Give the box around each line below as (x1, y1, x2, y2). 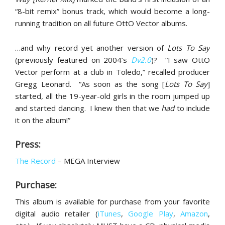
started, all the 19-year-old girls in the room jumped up (15, 91, 210, 101)
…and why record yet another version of (15, 43, 164, 53)
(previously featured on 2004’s (15, 55, 131, 65)
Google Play (128, 208, 173, 218)
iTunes (97, 208, 121, 218)
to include (174, 103, 210, 113)
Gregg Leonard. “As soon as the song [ (15, 79, 165, 89)
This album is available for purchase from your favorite (15, 196, 210, 206)
